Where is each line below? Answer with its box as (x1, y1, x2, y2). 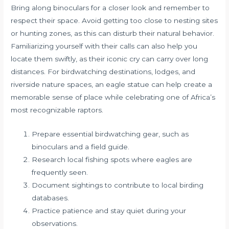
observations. (32, 219, 78, 227)
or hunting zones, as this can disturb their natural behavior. (11, 29, 215, 38)
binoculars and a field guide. (32, 142, 130, 151)
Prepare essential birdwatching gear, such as (32, 129, 189, 138)
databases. (32, 193, 70, 202)
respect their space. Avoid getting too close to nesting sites (11, 16, 218, 25)
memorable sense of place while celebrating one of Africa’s (11, 93, 216, 102)
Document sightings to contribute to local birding (32, 180, 204, 189)
